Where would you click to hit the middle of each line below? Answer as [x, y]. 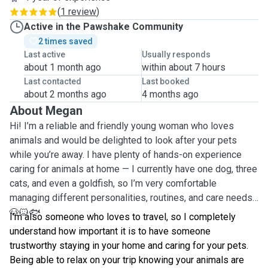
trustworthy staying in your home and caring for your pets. [129, 246]
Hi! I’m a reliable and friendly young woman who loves [122, 126]
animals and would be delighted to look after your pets [123, 140]
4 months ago [170, 94]
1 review [78, 12]
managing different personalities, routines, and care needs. [132, 198]
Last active [45, 54]
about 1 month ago [63, 67]
